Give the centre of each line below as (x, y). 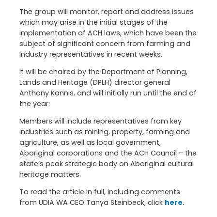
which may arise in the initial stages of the (93, 22)
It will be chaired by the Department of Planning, (103, 71)
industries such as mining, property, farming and (105, 132)
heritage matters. (50, 175)
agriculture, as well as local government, (90, 143)
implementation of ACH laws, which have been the (108, 33)
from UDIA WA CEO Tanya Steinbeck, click (92, 203)
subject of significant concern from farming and (105, 43)
